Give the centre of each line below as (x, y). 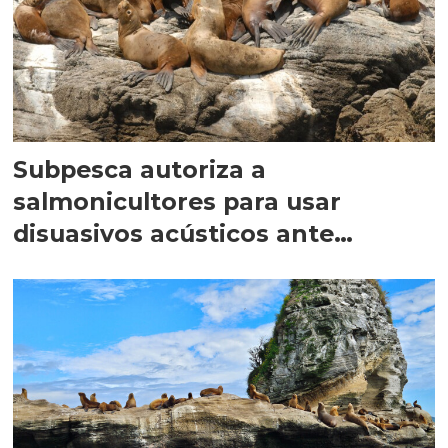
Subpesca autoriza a (140, 170)
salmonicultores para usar (177, 202)
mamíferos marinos (138, 266)
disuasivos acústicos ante (174, 234)
